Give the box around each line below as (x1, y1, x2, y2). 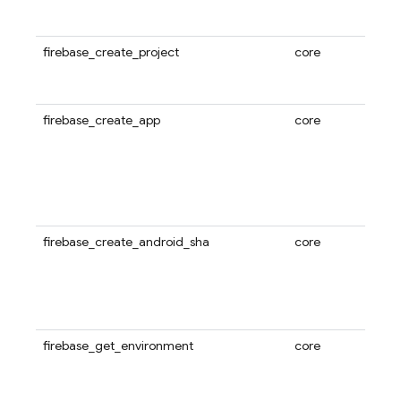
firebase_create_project (43, 44, 179, 60)
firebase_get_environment (43, 337, 193, 354)
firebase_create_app (43, 112, 160, 128)
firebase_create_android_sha (43, 234, 209, 250)
